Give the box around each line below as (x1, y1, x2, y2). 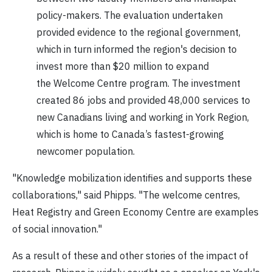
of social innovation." (12, 223, 102, 236)
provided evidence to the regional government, (36, 26, 240, 39)
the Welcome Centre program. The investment (36, 77, 240, 90)
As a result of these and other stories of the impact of (12, 250, 248, 262)
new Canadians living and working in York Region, (36, 111, 249, 124)
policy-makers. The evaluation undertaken (36, 9, 223, 22)
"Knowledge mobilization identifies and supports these (12, 172, 252, 185)
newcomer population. (36, 145, 135, 158)
